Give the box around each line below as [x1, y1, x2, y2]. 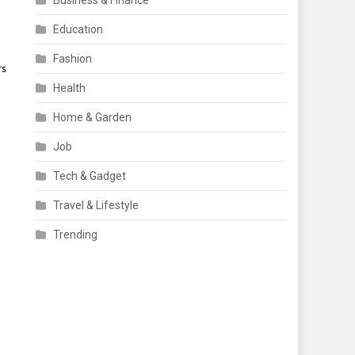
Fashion [53, 52, 93, 66]
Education [53, 23, 104, 36]
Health [53, 82, 86, 95]
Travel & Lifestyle [53, 199, 139, 212]
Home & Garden [53, 111, 132, 124]
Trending [53, 228, 98, 242]
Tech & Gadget [53, 170, 127, 183]
